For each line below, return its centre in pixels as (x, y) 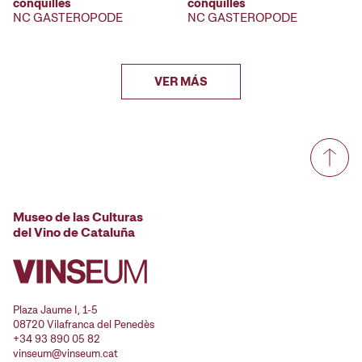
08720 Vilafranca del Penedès (84, 325)
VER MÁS (181, 82)
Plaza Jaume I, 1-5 (55, 310)
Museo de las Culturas (78, 217)
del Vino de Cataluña (74, 233)
